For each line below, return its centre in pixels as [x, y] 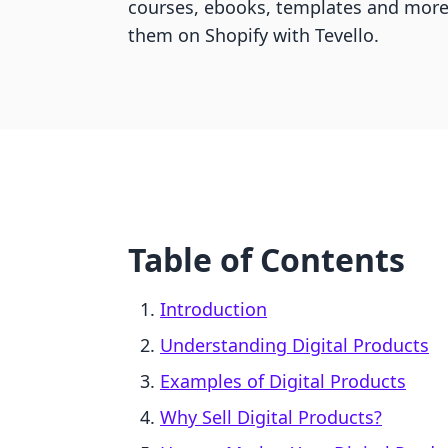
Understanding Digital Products [294, 345]
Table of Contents [266, 259]
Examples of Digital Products [283, 381]
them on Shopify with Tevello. [253, 35]
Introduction [213, 309]
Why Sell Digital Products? [271, 417]
